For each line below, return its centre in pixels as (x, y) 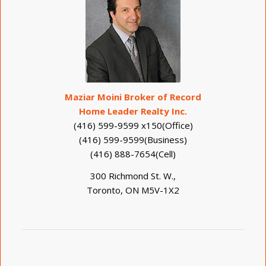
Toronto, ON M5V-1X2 (133, 190)
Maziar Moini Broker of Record (133, 97)
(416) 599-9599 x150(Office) (133, 126)
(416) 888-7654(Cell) (133, 154)
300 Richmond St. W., (133, 176)
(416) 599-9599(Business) (133, 140)
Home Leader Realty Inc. (133, 111)
